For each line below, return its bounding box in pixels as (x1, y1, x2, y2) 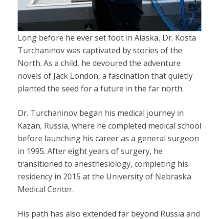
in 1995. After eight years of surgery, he (17, 145, 163, 156)
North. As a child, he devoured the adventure (17, 57, 181, 68)
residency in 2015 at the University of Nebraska (17, 171, 191, 182)
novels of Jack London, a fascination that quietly (17, 70, 193, 81)
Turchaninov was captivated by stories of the (17, 44, 182, 56)
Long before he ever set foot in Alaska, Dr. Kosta (17, 32, 196, 43)
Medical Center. (17, 183, 74, 195)
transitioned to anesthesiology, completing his (17, 158, 188, 169)
